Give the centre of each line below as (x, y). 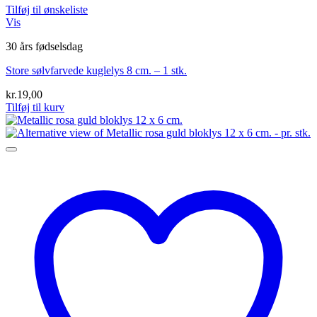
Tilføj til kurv (35, 108)
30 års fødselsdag (44, 47)
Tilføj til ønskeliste (47, 10)
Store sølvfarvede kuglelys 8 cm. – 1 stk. (96, 71)
